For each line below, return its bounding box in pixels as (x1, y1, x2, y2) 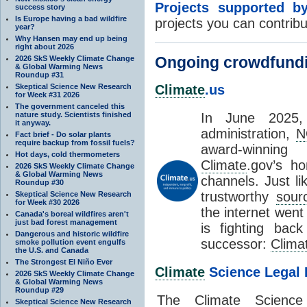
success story (15, 2, 65, 11)
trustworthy (201, 188, 276, 204)
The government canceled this (15, 101, 125, 110)
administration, (201, 125, 296, 141)
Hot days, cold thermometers (15, 149, 120, 158)
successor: (201, 236, 271, 251)
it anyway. (15, 118, 51, 127)
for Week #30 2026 (15, 197, 79, 206)
